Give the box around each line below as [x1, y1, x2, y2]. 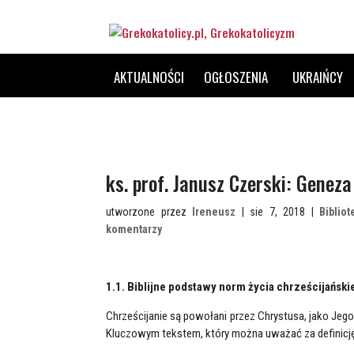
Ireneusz [192, 205, 236, 218]
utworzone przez [106, 205, 193, 218]
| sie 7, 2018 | [235, 205, 320, 218]
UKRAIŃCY [292, 67, 344, 87]
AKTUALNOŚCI [114, 67, 185, 87]
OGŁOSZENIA [204, 67, 269, 87]
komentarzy [106, 223, 163, 235]
